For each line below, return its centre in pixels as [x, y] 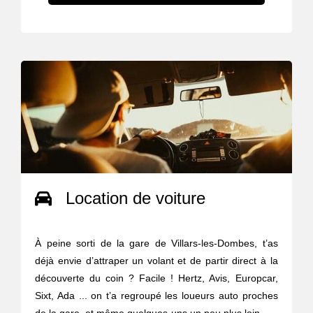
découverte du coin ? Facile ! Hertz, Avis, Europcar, [156, 278]
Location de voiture [136, 198]
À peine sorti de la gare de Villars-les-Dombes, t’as [156, 243]
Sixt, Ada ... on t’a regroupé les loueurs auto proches [156, 296]
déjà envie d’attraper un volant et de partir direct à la [156, 261]
